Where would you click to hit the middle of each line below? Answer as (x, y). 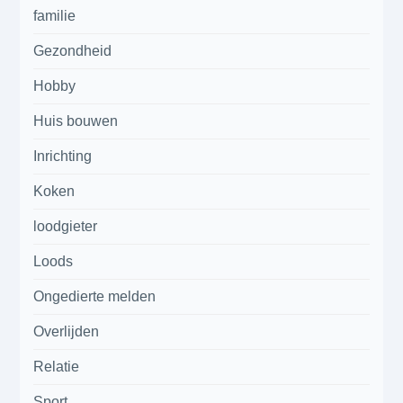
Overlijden (67, 331)
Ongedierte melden (95, 296)
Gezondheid (73, 50)
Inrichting (63, 156)
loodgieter (66, 226)
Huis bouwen (76, 121)
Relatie (57, 366)
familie (55, 15)
